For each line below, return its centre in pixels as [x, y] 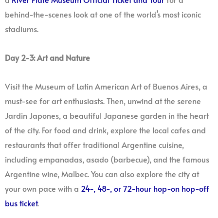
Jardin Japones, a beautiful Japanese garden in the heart [107, 115]
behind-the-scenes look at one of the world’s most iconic [103, 15]
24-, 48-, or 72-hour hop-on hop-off [145, 188]
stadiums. [22, 29]
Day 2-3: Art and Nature [47, 58]
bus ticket [21, 203]
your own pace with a [43, 188]
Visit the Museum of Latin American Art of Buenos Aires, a [106, 86]
